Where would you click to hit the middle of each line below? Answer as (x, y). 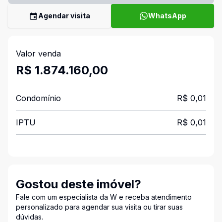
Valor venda (38, 54)
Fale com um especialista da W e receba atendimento (104, 197)
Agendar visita (64, 16)
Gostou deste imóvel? (79, 184)
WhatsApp (167, 16)
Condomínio (38, 98)
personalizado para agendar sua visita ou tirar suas (99, 207)
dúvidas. (29, 217)
